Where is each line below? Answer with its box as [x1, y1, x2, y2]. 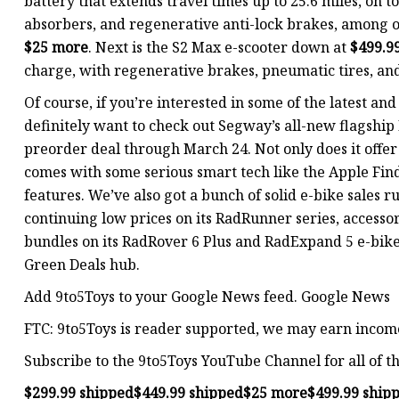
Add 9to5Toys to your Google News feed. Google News [24, 287, 390, 307]
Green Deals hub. [24, 255, 140, 275]
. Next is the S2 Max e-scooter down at [88, 37, 350, 58]
